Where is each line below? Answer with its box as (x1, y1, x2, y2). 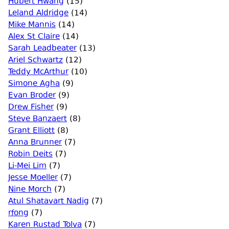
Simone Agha (8, 78, 60, 90)
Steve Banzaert (8, 113, 67, 125)
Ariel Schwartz (8, 55, 63, 66)
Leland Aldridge (8, 8, 68, 19)
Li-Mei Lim (8, 161, 47, 172)
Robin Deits (8, 149, 53, 161)
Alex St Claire (8, 31, 60, 43)
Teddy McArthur (8, 66, 68, 78)
